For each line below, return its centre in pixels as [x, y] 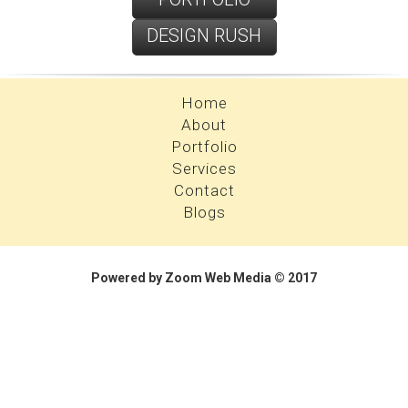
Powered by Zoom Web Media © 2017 [204, 277]
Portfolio [204, 146]
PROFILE [204, 67]
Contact [204, 190]
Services [204, 168]
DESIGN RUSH [204, 35]
